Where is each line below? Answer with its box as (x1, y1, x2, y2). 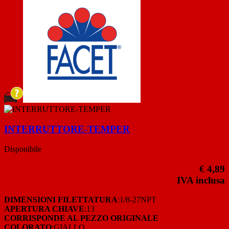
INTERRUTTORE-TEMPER (4, 124, 130, 135)
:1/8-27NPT (118, 195, 156, 204)
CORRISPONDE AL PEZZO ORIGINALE (4, 214, 158, 223)
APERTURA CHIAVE (4, 204, 84, 214)
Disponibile (4, 144, 41, 153)
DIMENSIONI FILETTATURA (4, 195, 118, 204)
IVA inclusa (177, 174, 225, 186)
